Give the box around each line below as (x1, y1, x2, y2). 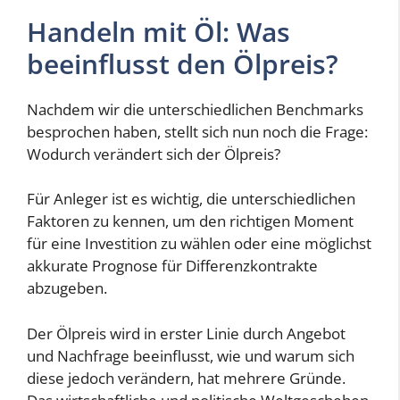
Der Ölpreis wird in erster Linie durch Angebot (27, 322, 346, 344)
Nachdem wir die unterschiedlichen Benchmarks (27, 98, 363, 120)
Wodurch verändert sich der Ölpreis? (27, 143, 280, 164)
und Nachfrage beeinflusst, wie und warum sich (27, 345, 354, 366)
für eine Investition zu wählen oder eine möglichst (27, 233, 371, 254)
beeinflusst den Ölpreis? (27, 45, 338, 82)
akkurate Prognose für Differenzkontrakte (27, 255, 318, 277)
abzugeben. (27, 278, 107, 299)
